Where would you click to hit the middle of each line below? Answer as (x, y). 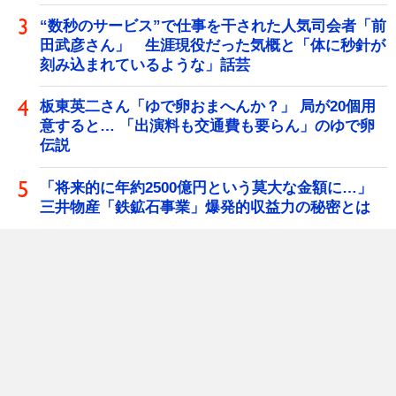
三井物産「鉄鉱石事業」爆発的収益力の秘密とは (205, 208)
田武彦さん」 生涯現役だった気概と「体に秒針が (213, 45)
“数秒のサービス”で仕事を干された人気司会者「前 (213, 26)
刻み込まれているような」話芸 (145, 65)
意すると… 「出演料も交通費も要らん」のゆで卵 (207, 126)
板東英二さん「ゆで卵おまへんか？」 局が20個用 (208, 107)
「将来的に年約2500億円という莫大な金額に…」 (213, 188)
